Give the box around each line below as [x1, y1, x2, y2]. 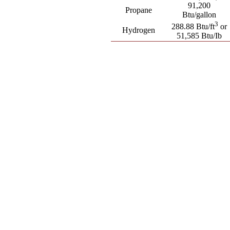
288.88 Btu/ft [171, 22, 215, 31]
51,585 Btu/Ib [176, 31, 222, 41]
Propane [125, 6, 152, 14]
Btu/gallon [182, 10, 216, 19]
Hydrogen [122, 26, 156, 34]
